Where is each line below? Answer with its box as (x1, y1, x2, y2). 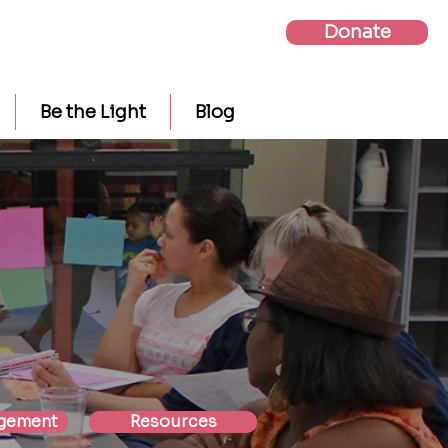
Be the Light (39, 101, 146, 123)
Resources (129, 411, 217, 432)
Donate (323, 21, 391, 43)
